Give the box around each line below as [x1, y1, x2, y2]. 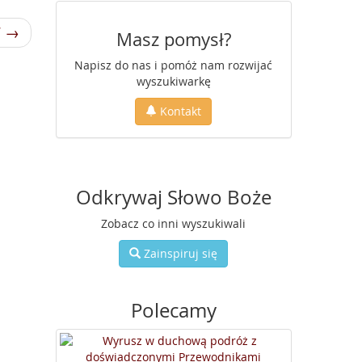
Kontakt [157, 103, 202, 119]
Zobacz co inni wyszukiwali [101, 216, 246, 231]
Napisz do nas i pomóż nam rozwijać [74, 57, 273, 73]
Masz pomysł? [116, 27, 231, 51]
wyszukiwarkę [136, 74, 211, 89]
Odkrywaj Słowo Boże [75, 184, 271, 210]
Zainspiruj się [141, 246, 218, 261]
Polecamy [130, 297, 217, 323]
